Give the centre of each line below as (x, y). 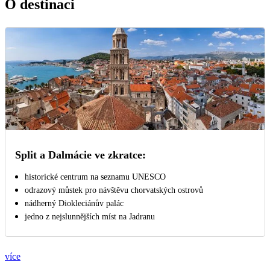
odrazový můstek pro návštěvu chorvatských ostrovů (114, 190)
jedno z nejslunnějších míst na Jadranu (90, 217)
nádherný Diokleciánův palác (74, 204)
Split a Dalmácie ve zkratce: (80, 155)
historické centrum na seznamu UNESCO (95, 177)
